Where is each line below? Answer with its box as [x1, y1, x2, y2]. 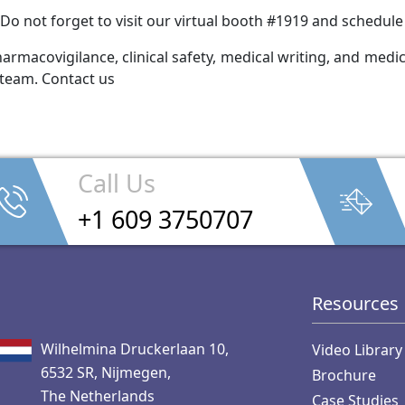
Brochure [312, 364, 376, 385]
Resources [312, 290, 399, 316]
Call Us [78, 165, 155, 200]
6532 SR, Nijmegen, [40, 362, 171, 382]
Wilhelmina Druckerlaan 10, [40, 338, 229, 359]
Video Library [312, 339, 402, 360]
